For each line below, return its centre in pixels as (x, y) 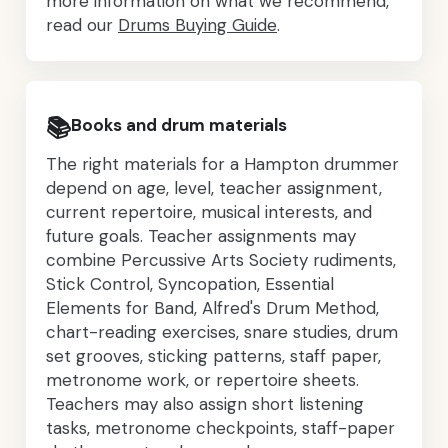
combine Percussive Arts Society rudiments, (221, 260)
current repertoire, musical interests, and (209, 212)
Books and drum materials (179, 125)
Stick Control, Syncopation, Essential (190, 284)
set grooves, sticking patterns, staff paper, (213, 356)
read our (82, 25)
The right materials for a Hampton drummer (222, 164)
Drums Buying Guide (197, 25)
